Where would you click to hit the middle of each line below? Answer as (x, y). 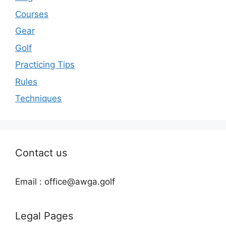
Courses (32, 14)
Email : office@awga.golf (65, 182)
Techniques (38, 99)
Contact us (41, 153)
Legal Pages (44, 216)
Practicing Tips (45, 65)
